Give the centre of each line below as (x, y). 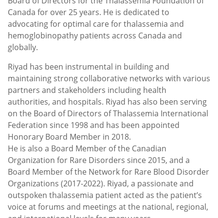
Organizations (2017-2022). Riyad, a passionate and (101, 184)
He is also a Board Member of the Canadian (87, 149)
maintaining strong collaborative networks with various (109, 79)
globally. (23, 47)
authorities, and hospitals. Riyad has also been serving (107, 102)
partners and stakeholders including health (87, 90)
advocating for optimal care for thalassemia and (96, 24)
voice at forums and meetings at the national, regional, (108, 207)
